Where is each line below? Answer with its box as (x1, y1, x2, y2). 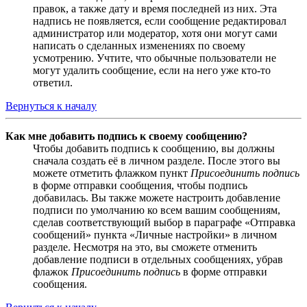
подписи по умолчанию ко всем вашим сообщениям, (33, 204, 280, 216)
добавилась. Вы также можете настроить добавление (33, 191, 280, 204)
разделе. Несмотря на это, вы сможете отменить (33, 241, 257, 253)
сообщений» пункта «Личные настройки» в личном (33, 228, 277, 241)
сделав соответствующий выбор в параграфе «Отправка (33, 216, 295, 228)
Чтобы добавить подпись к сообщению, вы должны (33, 142, 275, 154)
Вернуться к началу (5, 99, 97, 112)
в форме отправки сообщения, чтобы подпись (33, 179, 247, 191)
